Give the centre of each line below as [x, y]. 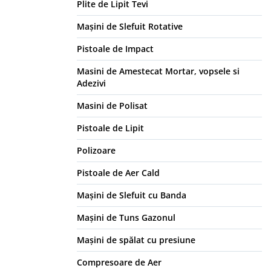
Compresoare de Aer [119, 263]
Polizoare [96, 151]
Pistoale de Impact [115, 49]
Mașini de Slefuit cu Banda [132, 195]
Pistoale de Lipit [110, 128]
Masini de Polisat [112, 106]
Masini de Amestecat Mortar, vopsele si [158, 71]
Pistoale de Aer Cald [118, 173]
